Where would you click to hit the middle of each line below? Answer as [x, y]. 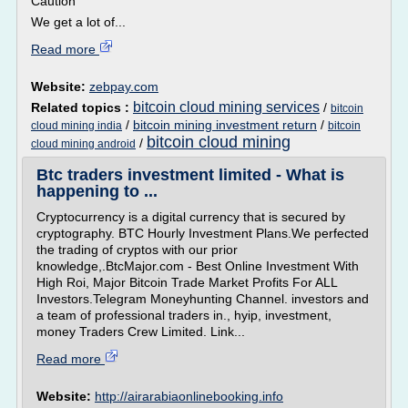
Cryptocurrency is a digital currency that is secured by [191, 217]
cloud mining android [83, 144]
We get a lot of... [78, 22]
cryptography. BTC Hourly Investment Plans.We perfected [203, 233]
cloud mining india [76, 126]
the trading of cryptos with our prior [137, 250]
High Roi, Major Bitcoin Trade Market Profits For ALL [187, 282]
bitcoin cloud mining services [226, 107]
